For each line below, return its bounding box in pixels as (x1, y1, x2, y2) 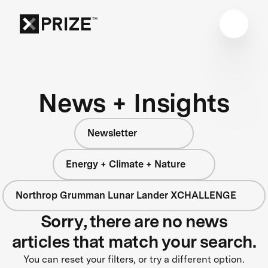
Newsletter (87, 127, 137, 139)
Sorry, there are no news (40, 211, 228, 232)
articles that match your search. (11, 231, 257, 252)
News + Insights (38, 87, 230, 118)
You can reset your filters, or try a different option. (23, 253, 245, 265)
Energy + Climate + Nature (66, 158, 186, 170)
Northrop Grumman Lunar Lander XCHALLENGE (15, 189, 236, 201)
